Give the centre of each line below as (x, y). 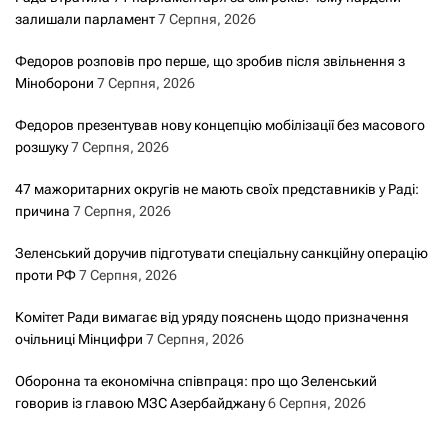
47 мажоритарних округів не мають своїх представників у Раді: (217, 188)
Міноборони (54, 82)
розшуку (41, 146)
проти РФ (45, 274)
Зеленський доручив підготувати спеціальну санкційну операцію (221, 252)
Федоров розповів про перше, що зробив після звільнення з (210, 60)
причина (42, 210)
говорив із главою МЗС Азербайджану (140, 402)
